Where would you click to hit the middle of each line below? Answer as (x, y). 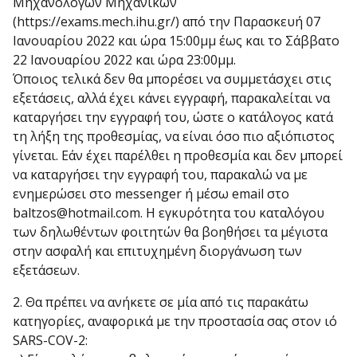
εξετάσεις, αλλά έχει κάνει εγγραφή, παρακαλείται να (171, 98)
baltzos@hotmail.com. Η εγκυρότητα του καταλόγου (169, 213)
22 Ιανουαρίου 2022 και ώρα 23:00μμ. (124, 60)
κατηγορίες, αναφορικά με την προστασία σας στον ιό (175, 322)
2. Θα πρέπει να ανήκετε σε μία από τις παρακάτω (161, 302)
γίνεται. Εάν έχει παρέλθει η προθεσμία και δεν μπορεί (178, 156)
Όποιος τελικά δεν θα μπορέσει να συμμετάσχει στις (172, 79)
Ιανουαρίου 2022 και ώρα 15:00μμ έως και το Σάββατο (176, 41)
